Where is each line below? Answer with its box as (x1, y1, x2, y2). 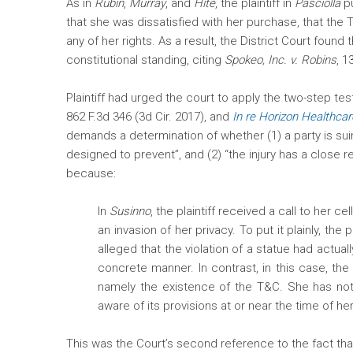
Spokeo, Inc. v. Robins (225, 53, 336, 68)
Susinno (110, 204, 151, 219)
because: (66, 166, 116, 181)
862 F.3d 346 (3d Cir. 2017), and (66, 110, 229, 124)
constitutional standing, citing (66, 53, 225, 68)
